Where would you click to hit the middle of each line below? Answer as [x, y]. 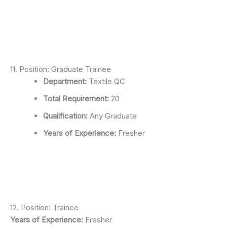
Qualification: [65, 116]
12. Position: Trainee [44, 207]
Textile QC [106, 82]
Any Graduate [112, 116]
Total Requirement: [76, 99]
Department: [65, 82]
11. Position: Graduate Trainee [61, 69]
